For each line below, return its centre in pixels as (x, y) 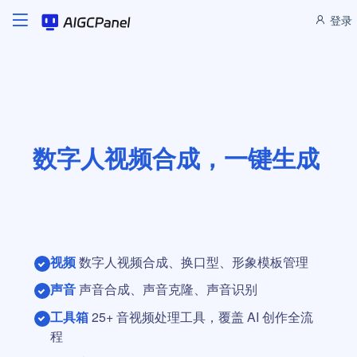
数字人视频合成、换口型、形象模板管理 (193, 262)
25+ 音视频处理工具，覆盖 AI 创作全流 (202, 316)
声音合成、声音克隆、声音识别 (168, 289)
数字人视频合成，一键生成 (176, 157)
